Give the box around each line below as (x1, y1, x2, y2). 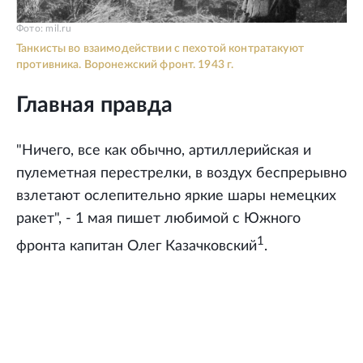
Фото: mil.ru (16, 23, 71, 33)
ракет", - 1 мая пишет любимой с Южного (16, 211, 301, 227)
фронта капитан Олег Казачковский (16, 239, 257, 254)
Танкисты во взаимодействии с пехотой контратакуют (16, 42, 304, 54)
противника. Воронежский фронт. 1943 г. (16, 58, 234, 70)
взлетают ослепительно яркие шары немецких (16, 189, 336, 204)
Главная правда (16, 93, 173, 116)
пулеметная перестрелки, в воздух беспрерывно (16, 166, 347, 181)
